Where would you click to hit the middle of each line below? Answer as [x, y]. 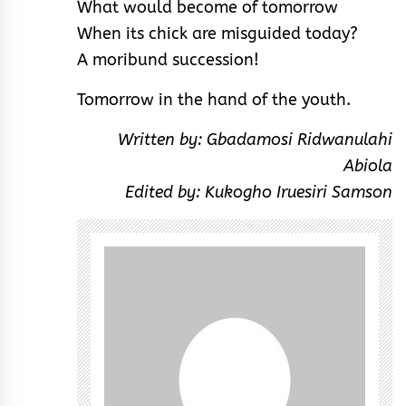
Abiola [368, 165]
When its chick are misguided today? [217, 33]
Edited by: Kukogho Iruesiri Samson [259, 192]
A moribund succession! [168, 59]
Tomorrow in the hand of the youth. [214, 99]
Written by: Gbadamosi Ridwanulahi [255, 139]
